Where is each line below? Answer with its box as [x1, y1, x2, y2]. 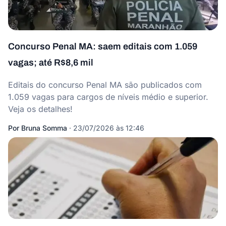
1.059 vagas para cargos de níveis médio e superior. [8, 92, 208, 102]
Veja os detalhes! [8, 104, 73, 114]
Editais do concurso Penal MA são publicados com [8, 80, 202, 90]
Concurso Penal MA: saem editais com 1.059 [8, 41, 197, 51]
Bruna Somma [21, 124, 67, 132]
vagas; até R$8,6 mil [8, 58, 93, 68]
